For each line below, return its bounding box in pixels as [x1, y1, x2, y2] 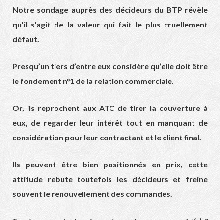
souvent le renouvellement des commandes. [12, 189, 172, 199]
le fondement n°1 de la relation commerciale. [12, 76, 174, 86]
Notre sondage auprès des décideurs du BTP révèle [12, 5, 208, 15]
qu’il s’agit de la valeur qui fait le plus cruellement [12, 20, 208, 29]
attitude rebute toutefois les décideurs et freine [12, 174, 208, 184]
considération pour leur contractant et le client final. [12, 133, 201, 142]
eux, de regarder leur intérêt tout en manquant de [12, 118, 208, 128]
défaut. [12, 34, 39, 44]
